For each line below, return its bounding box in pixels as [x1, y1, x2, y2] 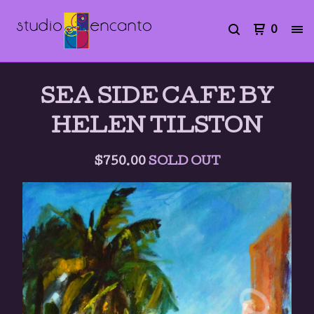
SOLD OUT [148, 156, 221, 168]
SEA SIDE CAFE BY [40, 88, 274, 109]
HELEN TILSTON [51, 117, 263, 139]
